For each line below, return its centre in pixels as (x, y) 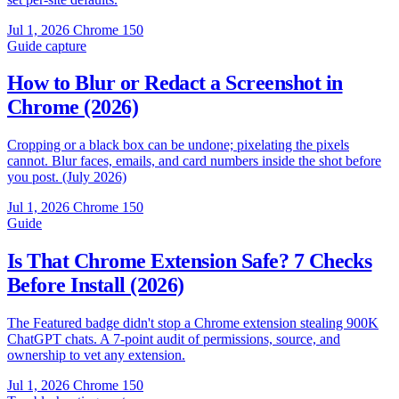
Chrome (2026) (73, 107)
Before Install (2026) (96, 285)
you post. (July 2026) (67, 177)
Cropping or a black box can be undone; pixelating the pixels (178, 145)
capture (66, 45)
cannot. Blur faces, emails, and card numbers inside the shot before (194, 161)
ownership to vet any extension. (96, 355)
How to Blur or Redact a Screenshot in (175, 83)
